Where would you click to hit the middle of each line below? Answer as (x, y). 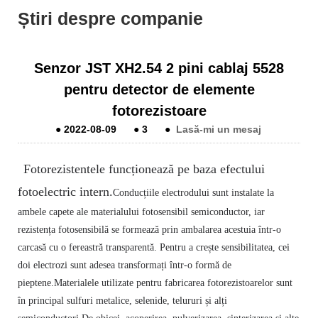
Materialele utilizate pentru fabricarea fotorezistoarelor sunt (173, 283)
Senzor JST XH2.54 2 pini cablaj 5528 (159, 68)
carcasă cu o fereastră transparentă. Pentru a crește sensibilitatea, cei (154, 247)
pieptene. (36, 283)
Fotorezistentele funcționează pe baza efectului (144, 169)
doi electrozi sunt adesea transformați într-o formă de (125, 265)
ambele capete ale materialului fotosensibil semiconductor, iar (141, 212)
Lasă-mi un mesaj (218, 129)
